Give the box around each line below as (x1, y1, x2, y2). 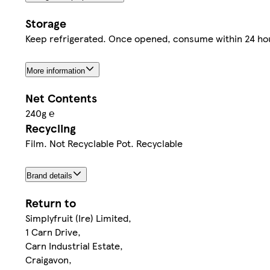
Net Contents (25, 89, 97, 106)
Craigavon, (25, 252, 72, 266)
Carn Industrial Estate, (25, 238, 123, 253)
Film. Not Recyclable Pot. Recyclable (25, 136, 183, 150)
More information (27, 66, 85, 75)
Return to (25, 194, 76, 211)
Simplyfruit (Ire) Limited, (25, 210, 131, 225)
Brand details (27, 171, 72, 180)
